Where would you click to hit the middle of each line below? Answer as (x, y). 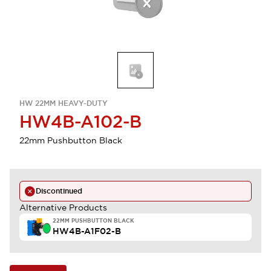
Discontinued (59, 191)
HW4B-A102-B (80, 122)
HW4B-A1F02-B (87, 231)
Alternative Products (63, 207)
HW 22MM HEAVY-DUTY (64, 103)
